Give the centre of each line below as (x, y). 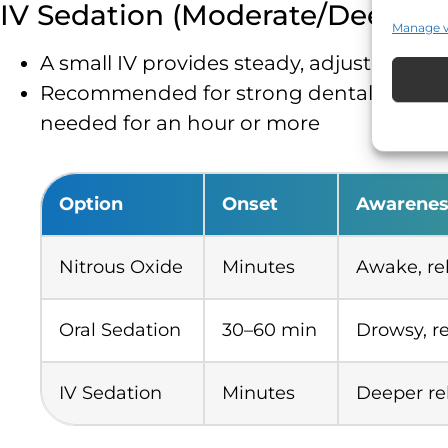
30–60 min (269, 329)
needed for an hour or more (180, 122)
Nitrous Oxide (121, 266)
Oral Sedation (120, 329)
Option (91, 203)
